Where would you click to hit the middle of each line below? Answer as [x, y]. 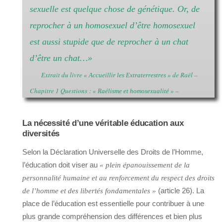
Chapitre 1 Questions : [61, 91]
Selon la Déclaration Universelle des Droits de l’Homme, [113, 152]
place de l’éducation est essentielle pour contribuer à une [113, 204]
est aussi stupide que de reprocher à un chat [109, 42]
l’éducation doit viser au [61, 165]
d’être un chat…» [61, 58]
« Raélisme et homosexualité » [133, 91]
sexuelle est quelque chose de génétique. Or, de [115, 9]
